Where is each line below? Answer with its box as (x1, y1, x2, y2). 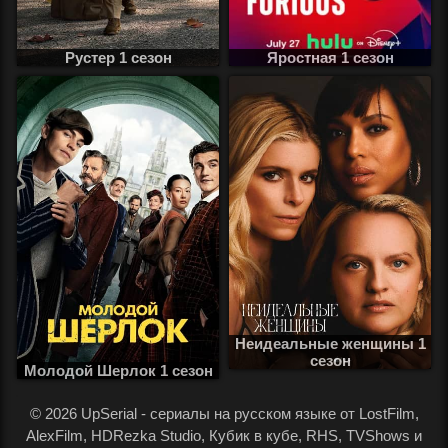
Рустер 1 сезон (64, 48, 172, 66)
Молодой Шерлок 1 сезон (23, 361, 213, 379)
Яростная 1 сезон (266, 48, 394, 66)
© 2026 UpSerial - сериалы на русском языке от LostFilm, (29, 404, 419, 422)
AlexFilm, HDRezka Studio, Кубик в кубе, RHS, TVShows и (26, 426, 422, 444)
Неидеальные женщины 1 (234, 334, 426, 352)
